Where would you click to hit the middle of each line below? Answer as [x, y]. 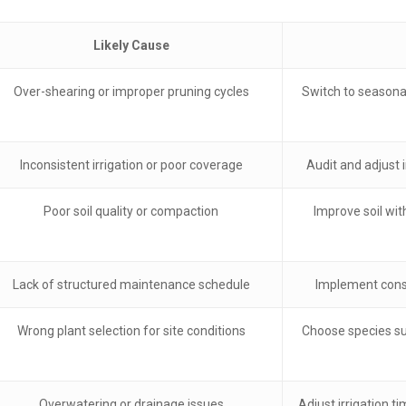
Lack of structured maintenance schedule [131, 285]
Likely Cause [131, 46]
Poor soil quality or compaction [131, 212]
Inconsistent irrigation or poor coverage [131, 165]
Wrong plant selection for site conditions [131, 331]
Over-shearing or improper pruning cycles [131, 92]
